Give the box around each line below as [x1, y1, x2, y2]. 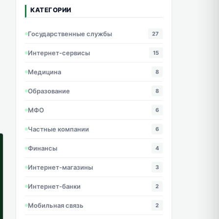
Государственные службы [28, 29, 112, 38]
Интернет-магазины [28, 163, 93, 171]
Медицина [28, 67, 61, 76]
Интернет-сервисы [28, 48, 90, 57]
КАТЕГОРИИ [30, 6, 71, 14]
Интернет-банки [28, 182, 81, 190]
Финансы [28, 144, 57, 152]
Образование [28, 87, 70, 95]
